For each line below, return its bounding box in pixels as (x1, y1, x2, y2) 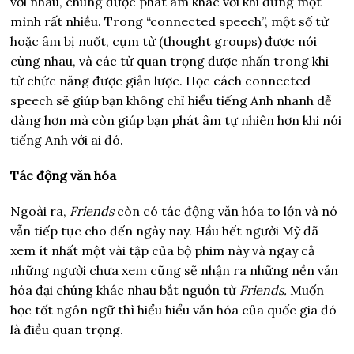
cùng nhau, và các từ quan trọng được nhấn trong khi (10, 53, 330, 70)
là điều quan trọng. (10, 322, 124, 338)
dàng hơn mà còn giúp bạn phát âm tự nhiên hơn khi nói (10, 112, 342, 129)
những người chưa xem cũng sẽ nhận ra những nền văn (10, 262, 339, 279)
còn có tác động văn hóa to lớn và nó (117, 203, 338, 220)
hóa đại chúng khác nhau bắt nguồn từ (10, 282, 240, 299)
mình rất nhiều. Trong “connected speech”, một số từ (10, 13, 330, 30)
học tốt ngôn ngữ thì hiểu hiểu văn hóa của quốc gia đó (10, 302, 337, 318)
